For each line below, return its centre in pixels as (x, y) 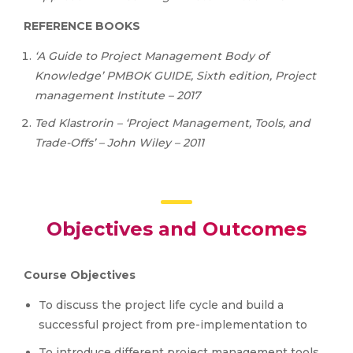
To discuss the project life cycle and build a (161, 305)
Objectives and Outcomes (176, 229)
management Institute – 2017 (117, 95)
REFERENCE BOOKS (82, 26)
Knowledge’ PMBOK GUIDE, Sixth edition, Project (175, 76)
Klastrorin (86, 123)
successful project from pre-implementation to (173, 325)
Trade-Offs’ (65, 143)
